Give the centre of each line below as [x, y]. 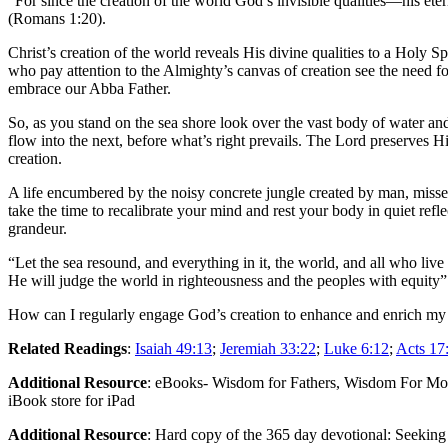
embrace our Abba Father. [89, 88]
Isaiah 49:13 [173, 348]
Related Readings [67, 348]
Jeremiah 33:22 [268, 348]
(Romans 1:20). [57, 18]
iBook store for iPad [71, 400]
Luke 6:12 [356, 348]
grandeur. [37, 228]
